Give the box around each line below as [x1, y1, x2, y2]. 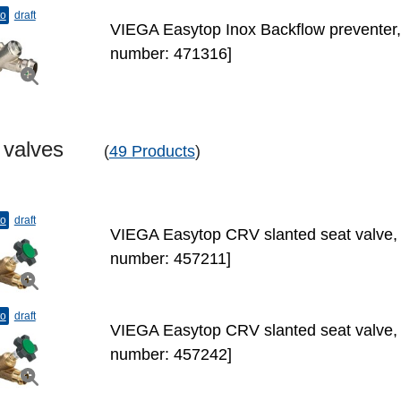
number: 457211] [109, 250, 231, 268]
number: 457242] [109, 346, 232, 363]
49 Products [108, 142, 195, 160]
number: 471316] [109, 45, 232, 63]
